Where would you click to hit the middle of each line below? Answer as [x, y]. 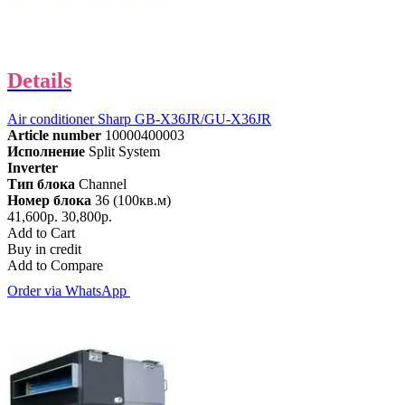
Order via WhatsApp [69, 290]
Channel [103, 184]
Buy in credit [44, 249]
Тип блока [41, 184]
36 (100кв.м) [133, 200]
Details [39, 80]
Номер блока [49, 200]
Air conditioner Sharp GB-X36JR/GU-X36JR [139, 118]
